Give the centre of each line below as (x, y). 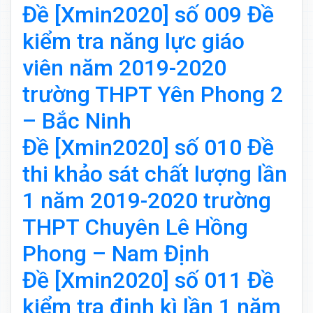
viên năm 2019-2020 (124, 68)
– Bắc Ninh (77, 121)
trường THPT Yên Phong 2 (153, 95)
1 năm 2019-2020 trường (147, 201)
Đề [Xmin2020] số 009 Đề (148, 15)
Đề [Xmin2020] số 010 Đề (148, 148)
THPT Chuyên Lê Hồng (135, 227)
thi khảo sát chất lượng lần (155, 174)
